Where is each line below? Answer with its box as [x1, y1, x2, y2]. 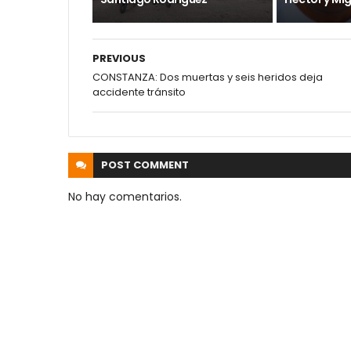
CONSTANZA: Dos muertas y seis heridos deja [92, 70, 323, 85]
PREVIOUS [92, 51, 146, 66]
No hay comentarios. [68, 189, 182, 204]
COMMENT [133, 157, 189, 172]
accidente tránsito [92, 85, 186, 100]
